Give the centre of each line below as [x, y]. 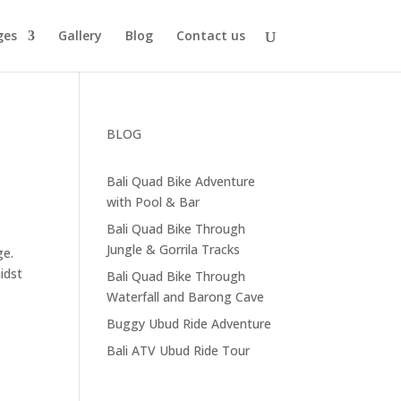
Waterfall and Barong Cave [186, 297]
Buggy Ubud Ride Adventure [189, 324]
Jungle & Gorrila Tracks [174, 249]
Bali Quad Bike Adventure [181, 181]
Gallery [80, 35]
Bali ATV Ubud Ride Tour [179, 350]
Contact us [210, 35]
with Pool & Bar [154, 202]
